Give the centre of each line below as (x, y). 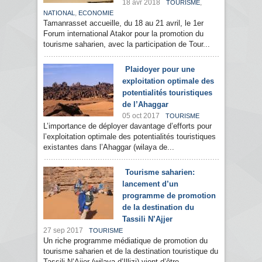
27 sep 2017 (63, 231)
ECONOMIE (96, 13)
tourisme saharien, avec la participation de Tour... (127, 44)
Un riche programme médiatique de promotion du (125, 241)
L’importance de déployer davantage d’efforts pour (127, 126)
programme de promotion (169, 196)
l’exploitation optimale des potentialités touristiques (130, 137)
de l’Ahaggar (145, 105)
